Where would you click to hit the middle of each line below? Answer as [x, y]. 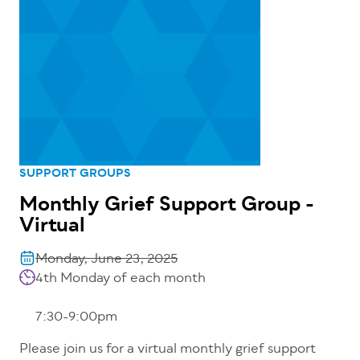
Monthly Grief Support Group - [167, 206]
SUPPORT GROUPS [75, 174]
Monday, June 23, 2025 [106, 260]
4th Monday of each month [121, 279]
